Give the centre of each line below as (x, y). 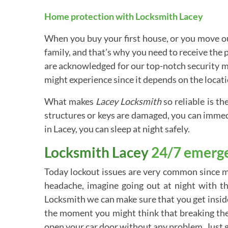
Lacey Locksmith (129, 101)
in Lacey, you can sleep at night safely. (117, 129)
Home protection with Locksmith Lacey (124, 16)
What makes (70, 101)
